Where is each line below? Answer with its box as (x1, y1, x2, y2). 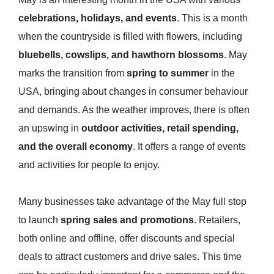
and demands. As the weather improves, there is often (18, 105, 250, 116)
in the (209, 68, 235, 79)
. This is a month (177, 13, 248, 24)
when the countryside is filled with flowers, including (18, 31, 242, 42)
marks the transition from (18, 68, 127, 79)
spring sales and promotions (61, 215, 194, 226)
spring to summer (127, 68, 209, 79)
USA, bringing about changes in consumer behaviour (18, 86, 248, 97)
